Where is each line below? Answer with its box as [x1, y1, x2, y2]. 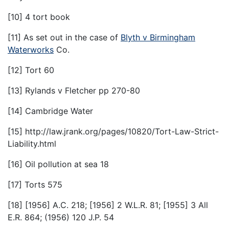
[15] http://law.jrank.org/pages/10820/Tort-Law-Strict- [8, 126, 219, 137]
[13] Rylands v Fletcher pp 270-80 [8, 85, 140, 96]
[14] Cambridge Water [8, 106, 93, 117]
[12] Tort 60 [8, 65, 54, 76]
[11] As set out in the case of [8, 32, 121, 43]
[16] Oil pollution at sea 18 [8, 159, 109, 170]
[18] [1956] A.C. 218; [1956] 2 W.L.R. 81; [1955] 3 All [8, 200, 208, 211]
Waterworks [8, 44, 54, 55]
